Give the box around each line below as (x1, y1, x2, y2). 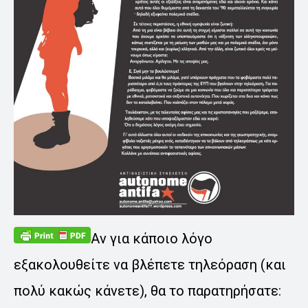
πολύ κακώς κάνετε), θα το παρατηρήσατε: (14, 283, 281, 300)
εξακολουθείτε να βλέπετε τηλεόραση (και (14, 256, 286, 274)
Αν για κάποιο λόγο (91, 230, 212, 247)
